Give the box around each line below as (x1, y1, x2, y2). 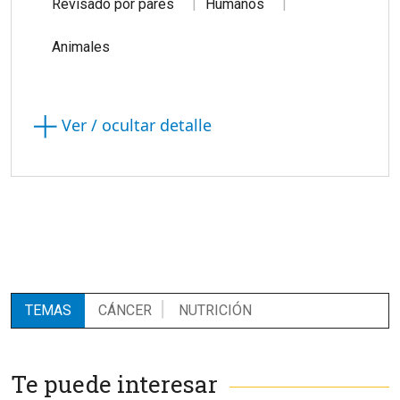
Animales (52, 38, 110, 56)
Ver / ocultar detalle (57, 114, 212, 137)
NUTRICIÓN (179, 302, 252, 320)
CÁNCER (98, 302, 152, 320)
